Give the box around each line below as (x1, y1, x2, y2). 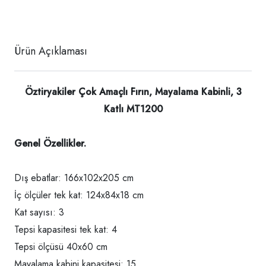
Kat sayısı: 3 (14, 205, 64, 220)
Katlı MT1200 (103, 102, 163, 116)
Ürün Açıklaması (14, 43, 87, 59)
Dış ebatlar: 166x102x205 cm (14, 171, 134, 185)
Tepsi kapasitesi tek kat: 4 (14, 223, 117, 237)
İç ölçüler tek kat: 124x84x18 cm (14, 188, 144, 202)
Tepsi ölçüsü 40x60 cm (14, 240, 107, 254)
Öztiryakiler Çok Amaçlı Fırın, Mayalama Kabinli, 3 (24, 85, 242, 99)
